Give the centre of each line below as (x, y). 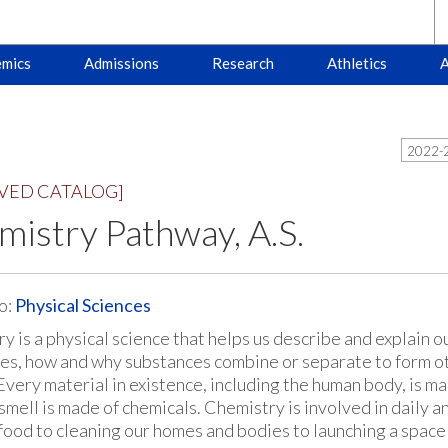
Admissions (121, 63)
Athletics (356, 63)
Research (242, 63)
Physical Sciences (82, 305)
